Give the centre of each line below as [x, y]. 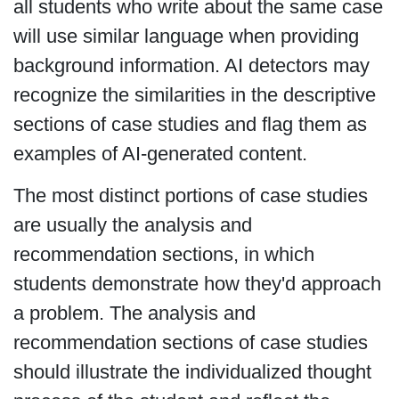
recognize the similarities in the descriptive [194, 94]
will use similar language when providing [186, 36]
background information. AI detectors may [191, 65]
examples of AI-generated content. [160, 153]
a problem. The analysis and [134, 313]
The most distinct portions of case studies [190, 196]
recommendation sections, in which [163, 255]
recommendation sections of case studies [190, 343]
